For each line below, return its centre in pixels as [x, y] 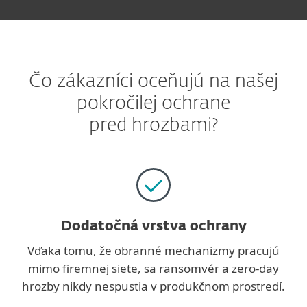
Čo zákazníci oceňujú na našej [153, 82]
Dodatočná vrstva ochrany [153, 226]
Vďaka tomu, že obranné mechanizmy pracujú [153, 250]
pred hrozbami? [153, 126]
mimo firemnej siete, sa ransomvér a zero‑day [153, 268]
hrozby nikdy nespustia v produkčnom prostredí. [153, 286]
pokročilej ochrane [153, 104]
